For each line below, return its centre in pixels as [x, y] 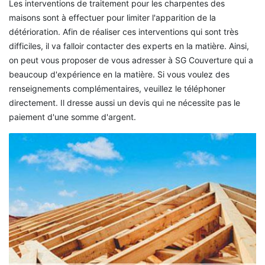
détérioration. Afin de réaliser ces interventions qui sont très [124, 32]
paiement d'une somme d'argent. [72, 117]
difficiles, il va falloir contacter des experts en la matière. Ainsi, [129, 46]
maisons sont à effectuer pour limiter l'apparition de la [112, 18]
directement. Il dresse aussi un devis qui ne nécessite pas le [125, 103]
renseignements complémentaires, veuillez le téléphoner [117, 89]
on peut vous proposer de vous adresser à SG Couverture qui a [131, 60]
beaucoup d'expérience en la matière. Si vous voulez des [119, 75]
